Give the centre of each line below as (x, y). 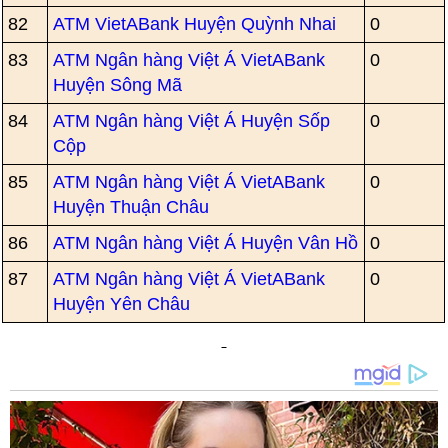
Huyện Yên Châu (122, 304)
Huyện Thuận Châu (131, 207)
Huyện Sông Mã (118, 85)
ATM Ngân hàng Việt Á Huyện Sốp (192, 121)
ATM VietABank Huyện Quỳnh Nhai (195, 24)
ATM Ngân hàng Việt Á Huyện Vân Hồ (206, 243)
